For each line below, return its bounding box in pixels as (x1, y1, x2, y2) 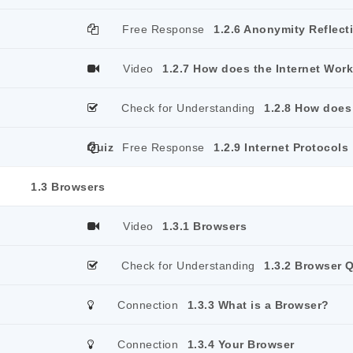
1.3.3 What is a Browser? (187, 299, 329, 311)
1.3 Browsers (31, 180, 105, 193)
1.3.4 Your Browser (187, 338, 295, 351)
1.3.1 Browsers (162, 220, 247, 232)
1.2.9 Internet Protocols (214, 141, 348, 154)
